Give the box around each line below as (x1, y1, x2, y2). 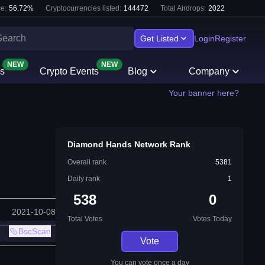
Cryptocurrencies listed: (46, 4, 121, 12)
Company (189, 66, 230, 76)
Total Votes (67, 215, 102, 223)
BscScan (18, 227, 51, 237)
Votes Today (193, 215, 232, 223)
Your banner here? (169, 88, 239, 98)
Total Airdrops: (160, 4, 206, 12)
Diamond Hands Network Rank (67, 140, 190, 149)
